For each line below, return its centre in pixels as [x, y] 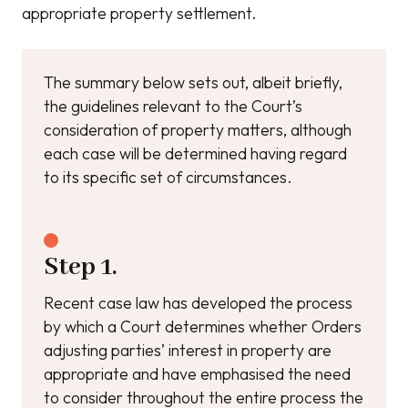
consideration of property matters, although [198, 130]
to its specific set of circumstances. [168, 177]
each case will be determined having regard [195, 153]
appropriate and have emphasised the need [197, 374]
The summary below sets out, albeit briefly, [193, 82]
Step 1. [80, 267]
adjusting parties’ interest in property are [188, 350]
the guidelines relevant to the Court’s [173, 106]
